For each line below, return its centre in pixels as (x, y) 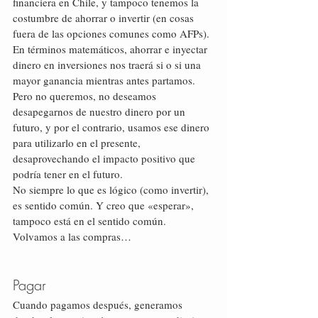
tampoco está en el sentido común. (89, 221)
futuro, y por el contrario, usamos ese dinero (113, 127)
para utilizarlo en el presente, (78, 143)
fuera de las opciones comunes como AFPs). (111, 33)
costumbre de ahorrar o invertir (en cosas (105, 18)
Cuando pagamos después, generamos (99, 305)
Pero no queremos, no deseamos (86, 96)
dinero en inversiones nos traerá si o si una (108, 65)
